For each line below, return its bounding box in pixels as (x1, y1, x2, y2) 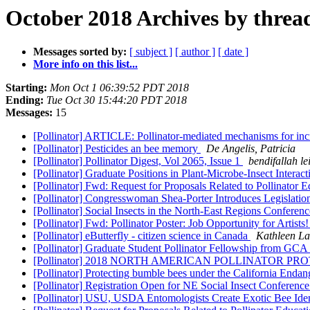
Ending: (6, 94, 44, 107)
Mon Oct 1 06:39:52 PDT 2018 (50, 82, 189, 94)
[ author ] (175, 46, 215, 58)
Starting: (6, 82, 47, 94)
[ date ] (218, 46, 248, 58)
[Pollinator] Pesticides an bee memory (33, 143, 201, 155)
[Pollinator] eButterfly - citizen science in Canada (33, 230, 250, 242)
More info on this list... (33, 58, 138, 71)
